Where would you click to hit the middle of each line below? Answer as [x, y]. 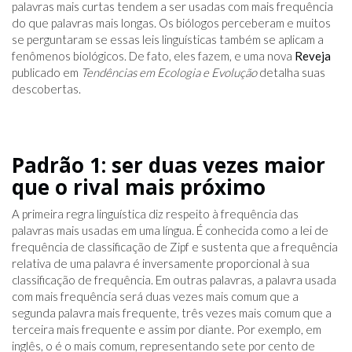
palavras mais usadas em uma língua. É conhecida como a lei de [170, 231]
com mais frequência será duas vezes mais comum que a [155, 297]
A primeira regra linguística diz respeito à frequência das [155, 214]
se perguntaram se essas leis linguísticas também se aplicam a [168, 40]
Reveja [313, 56]
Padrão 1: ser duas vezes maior [169, 165]
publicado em [46, 73]
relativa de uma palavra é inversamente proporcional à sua [161, 264]
